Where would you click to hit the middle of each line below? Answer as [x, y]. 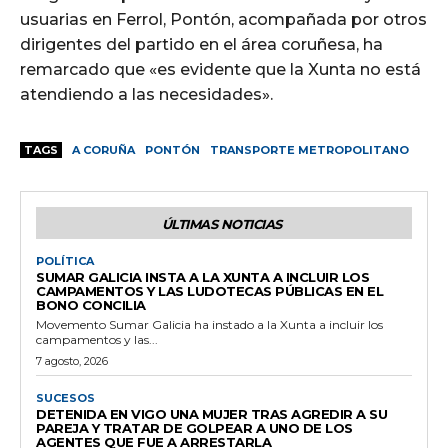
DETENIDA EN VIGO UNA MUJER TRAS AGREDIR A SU [211, 413]
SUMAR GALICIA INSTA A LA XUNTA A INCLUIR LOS [202, 276]
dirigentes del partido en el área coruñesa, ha [201, 44]
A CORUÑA [103, 149]
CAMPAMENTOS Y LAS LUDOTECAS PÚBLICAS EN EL [209, 290]
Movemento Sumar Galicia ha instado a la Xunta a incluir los [209, 324]
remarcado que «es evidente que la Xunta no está [220, 69]
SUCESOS [65, 397]
